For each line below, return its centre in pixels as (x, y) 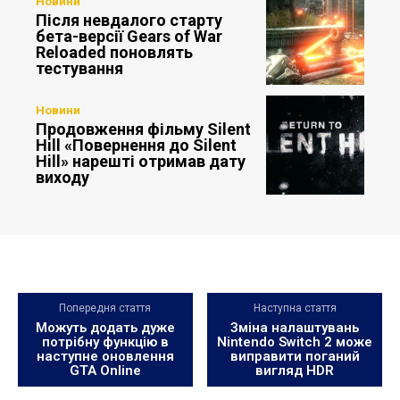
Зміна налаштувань (295, 327)
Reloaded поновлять (114, 52)
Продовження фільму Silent (143, 129)
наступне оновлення (105, 356)
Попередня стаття (105, 308)
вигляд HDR (295, 370)
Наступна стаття (295, 308)
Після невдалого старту (129, 20)
